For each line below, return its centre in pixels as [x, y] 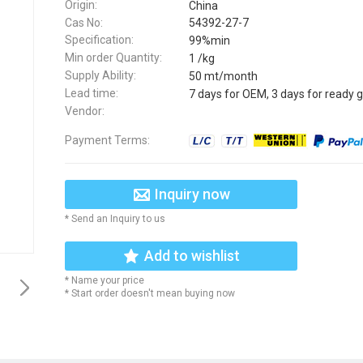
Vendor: [85, 111]
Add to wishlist [192, 255]
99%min [209, 41]
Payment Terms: [107, 140]
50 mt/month [223, 76]
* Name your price [105, 280]
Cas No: [84, 22]
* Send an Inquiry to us [115, 218]
